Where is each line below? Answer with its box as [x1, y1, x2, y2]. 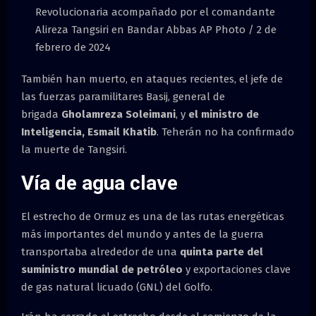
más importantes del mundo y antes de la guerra [21, 228, 264, 241]
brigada [21, 108, 61, 121]
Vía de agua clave [21, 171, 178, 195]
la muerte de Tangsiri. [21, 143, 127, 157]
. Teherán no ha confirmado [157, 126, 294, 139]
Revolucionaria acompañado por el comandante [35, 6, 275, 19]
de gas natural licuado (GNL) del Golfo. [21, 281, 212, 294]
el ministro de [188, 108, 259, 121]
